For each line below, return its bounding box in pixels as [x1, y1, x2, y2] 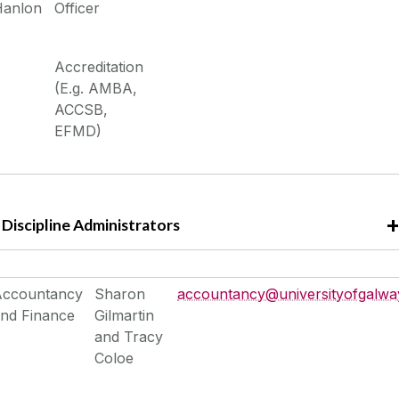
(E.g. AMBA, [54, 79, 138, 98]
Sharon [94, 284, 146, 303]
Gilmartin [94, 305, 155, 324]
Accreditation [54, 58, 144, 77]
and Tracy [94, 327, 164, 346]
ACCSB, [54, 101, 109, 119]
